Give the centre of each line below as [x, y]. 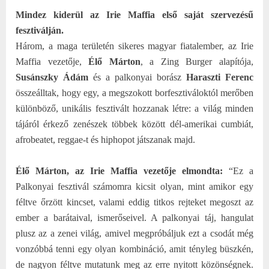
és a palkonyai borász [137, 77]
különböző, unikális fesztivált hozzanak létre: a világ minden [134, 108]
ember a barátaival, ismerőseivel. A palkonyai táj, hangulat [134, 217]
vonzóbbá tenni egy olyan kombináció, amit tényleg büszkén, [134, 249]
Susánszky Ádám [52, 77]
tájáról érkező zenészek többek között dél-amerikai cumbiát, [134, 124]
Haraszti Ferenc [220, 77]
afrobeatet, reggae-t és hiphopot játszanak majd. [105, 139]
